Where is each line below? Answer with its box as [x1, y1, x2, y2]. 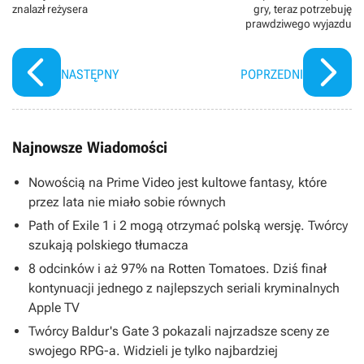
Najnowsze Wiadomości [12, 137, 167, 157]
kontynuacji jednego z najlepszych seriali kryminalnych [28, 279, 340, 296]
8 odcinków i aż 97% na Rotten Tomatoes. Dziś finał [28, 260, 327, 276]
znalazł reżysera [12, 2, 88, 15]
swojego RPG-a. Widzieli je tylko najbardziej [28, 342, 278, 358]
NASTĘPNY [61, 66, 119, 82]
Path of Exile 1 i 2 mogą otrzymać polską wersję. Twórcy [28, 217, 348, 233]
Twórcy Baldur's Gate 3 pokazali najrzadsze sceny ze [28, 323, 329, 339]
